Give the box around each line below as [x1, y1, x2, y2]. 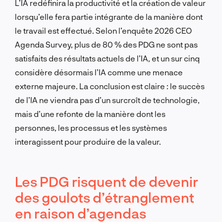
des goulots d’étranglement [15, 188, 194, 206]
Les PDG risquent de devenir [15, 172, 198, 190]
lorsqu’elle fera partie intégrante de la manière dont [15, 11, 203, 21]
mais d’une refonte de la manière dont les [15, 109, 166, 118]
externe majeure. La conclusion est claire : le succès [15, 81, 205, 91]
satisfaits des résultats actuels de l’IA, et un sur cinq [15, 53, 200, 63]
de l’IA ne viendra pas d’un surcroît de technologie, [15, 95, 200, 105]
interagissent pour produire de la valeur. [15, 136, 161, 146]
